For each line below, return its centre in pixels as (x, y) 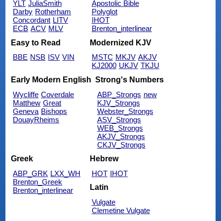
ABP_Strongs (119, 94)
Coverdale (58, 94)
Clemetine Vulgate (121, 210)
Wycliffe (26, 94)
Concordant (32, 20)
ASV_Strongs (119, 119)
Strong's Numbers (129, 79)
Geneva (26, 111)
